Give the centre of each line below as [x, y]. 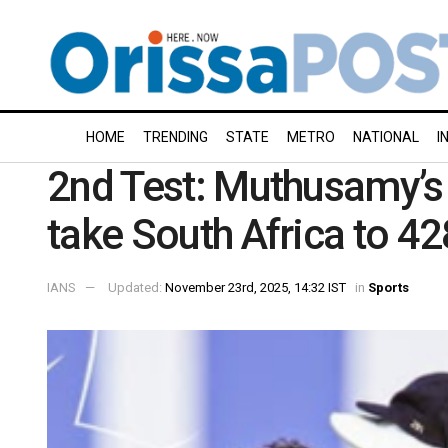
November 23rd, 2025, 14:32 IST [255, 287]
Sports [388, 287]
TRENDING [175, 137]
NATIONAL [386, 137]
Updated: [136, 287]
